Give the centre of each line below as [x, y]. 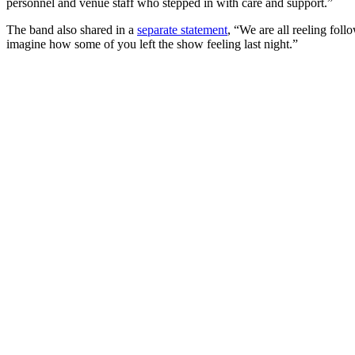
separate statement [182, 29]
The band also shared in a [72, 29]
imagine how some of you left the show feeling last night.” [152, 44]
